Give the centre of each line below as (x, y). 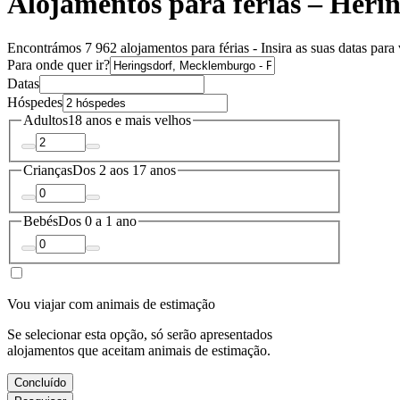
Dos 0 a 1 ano (97, 221)
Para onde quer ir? (58, 64)
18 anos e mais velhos (129, 120)
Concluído (40, 382)
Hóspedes (35, 102)
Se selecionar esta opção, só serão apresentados (140, 334)
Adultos (46, 120)
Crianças (48, 171)
